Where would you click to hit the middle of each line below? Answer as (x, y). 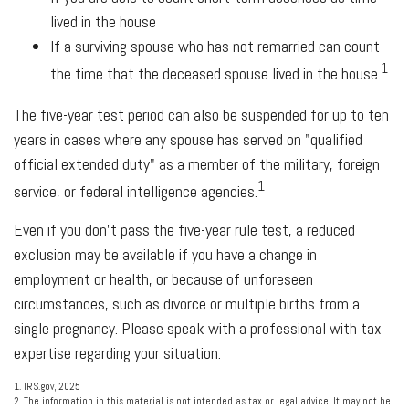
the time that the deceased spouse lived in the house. (215, 73)
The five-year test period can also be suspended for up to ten (201, 115)
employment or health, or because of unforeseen (163, 279)
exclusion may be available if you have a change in (165, 254)
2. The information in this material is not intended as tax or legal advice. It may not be (202, 401)
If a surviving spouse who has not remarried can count (215, 46)
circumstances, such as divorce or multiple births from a (187, 304)
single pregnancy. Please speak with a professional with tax (198, 328)
